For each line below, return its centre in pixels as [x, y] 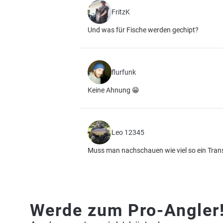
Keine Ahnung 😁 [113, 90]
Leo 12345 [128, 132]
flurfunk [124, 72]
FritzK [121, 12]
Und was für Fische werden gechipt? [143, 30]
